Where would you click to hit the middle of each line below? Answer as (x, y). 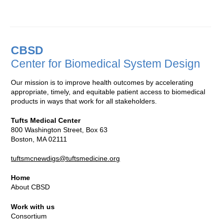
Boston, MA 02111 (39, 139)
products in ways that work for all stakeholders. (84, 101)
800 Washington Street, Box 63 (59, 129)
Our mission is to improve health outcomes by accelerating (102, 82)
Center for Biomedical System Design (106, 64)
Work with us (33, 207)
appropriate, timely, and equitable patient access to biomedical (108, 92)
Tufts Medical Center (46, 120)
